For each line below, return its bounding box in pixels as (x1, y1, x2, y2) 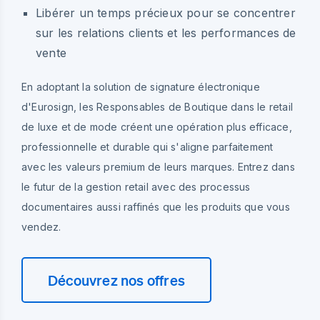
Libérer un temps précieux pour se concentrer (36, 5, 296, 20)
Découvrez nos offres (48, 271, 185, 289)
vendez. (21, 220, 61, 233)
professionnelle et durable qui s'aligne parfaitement (21, 140, 274, 153)
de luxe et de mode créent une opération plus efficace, (21, 120, 292, 133)
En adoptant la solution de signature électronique (21, 80, 260, 93)
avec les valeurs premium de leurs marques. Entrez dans (21, 160, 295, 173)
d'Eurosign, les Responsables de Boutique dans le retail (21, 100, 294, 113)
